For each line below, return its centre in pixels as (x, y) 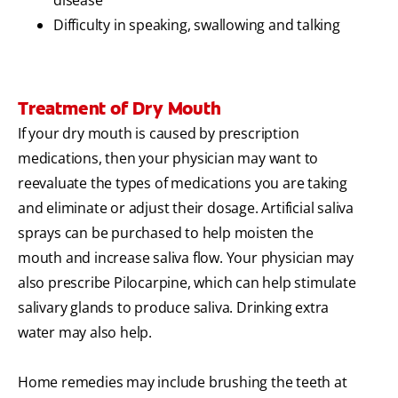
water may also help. (85, 333)
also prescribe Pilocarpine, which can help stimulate (187, 283)
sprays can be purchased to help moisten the (166, 233)
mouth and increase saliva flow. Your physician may (186, 258)
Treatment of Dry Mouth (119, 109)
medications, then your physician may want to (168, 159)
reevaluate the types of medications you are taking (183, 183)
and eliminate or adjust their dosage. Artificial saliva (186, 208)
